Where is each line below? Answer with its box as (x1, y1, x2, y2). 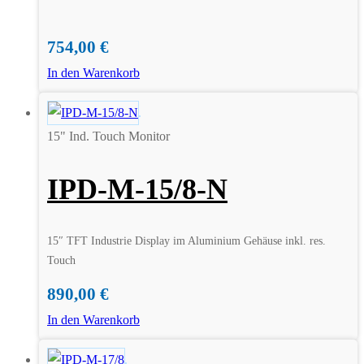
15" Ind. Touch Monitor (47, 129, 170, 143)
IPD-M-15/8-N (47, 172, 227, 206)
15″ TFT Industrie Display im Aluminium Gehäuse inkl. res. (47, 234, 326, 247)
